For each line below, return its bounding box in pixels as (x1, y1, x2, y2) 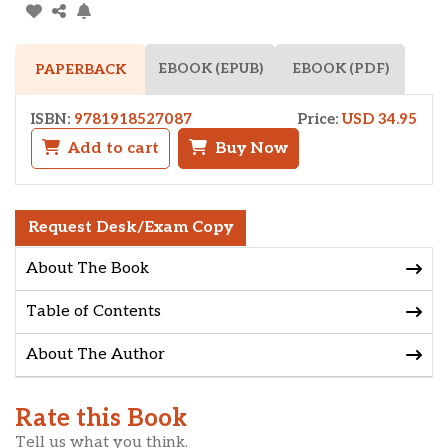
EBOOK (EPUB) (157, 60, 263, 78)
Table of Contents (26, 302, 161, 322)
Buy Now (215, 139, 288, 159)
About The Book (26, 259, 149, 279)
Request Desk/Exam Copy (28, 218, 233, 238)
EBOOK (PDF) (291, 60, 389, 78)
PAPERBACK (34, 60, 126, 78)
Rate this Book (15, 404, 187, 434)
